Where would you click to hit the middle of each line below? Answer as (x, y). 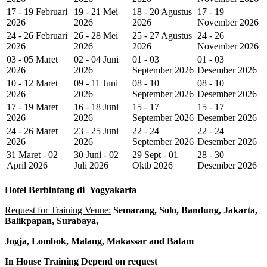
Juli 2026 (91, 165)
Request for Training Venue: (58, 210)
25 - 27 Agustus (162, 35)
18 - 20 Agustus (162, 11)
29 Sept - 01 (155, 154)
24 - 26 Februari (37, 35)
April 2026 (27, 165)
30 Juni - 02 (96, 154)
